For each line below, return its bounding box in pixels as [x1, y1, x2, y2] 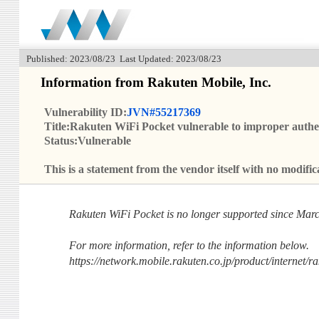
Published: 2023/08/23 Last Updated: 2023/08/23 [26, 53, 221, 64]
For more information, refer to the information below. [68, 239, 309, 252]
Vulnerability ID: [43, 106, 127, 119]
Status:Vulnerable [43, 135, 131, 147]
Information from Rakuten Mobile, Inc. [40, 75, 271, 90]
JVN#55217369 [126, 106, 201, 119]
